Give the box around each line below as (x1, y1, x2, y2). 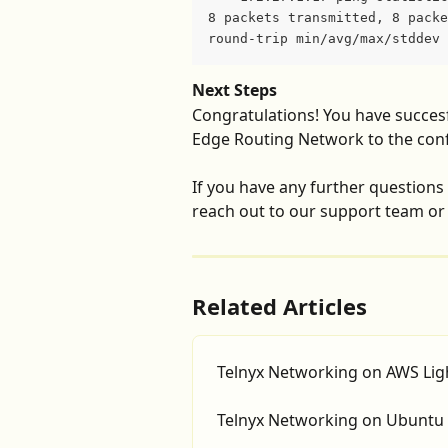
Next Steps (192, 79, 277, 102)
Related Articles (192, 290, 367, 321)
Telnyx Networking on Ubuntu (217, 408, 444, 431)
